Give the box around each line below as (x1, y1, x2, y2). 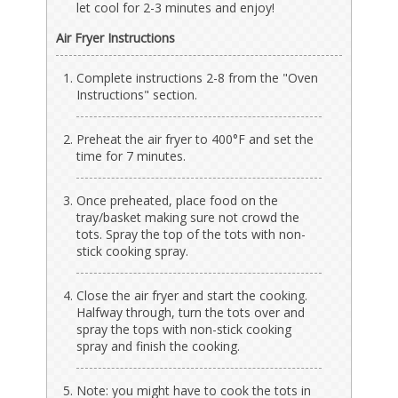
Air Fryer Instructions (56, 28, 176, 46)
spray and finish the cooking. (76, 337, 241, 354)
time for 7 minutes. (76, 147, 187, 164)
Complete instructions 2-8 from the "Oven (76, 68, 319, 86)
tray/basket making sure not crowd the (76, 208, 300, 226)
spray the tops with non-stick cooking (76, 320, 292, 338)
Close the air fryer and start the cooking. (76, 286, 308, 304)
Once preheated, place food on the (76, 191, 279, 209)
